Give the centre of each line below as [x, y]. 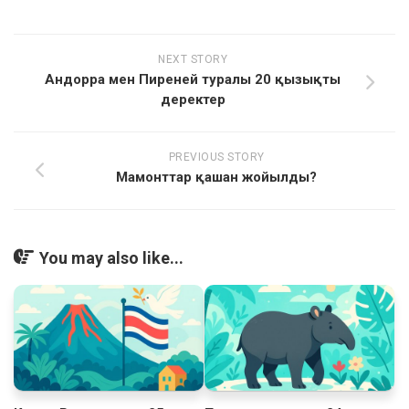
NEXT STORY [193, 59]
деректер [193, 99]
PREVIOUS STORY [216, 157]
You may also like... [111, 257]
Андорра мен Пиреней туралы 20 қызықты [193, 79]
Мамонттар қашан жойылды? [216, 177]
